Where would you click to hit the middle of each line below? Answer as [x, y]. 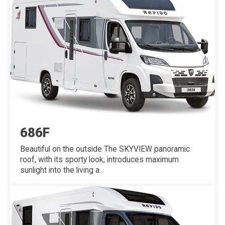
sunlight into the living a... [62, 171]
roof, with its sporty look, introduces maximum [99, 160]
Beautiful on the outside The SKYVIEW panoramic [105, 149]
